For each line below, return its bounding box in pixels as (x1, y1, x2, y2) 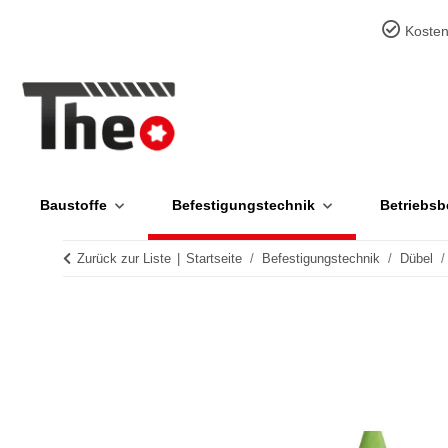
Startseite (186, 251, 242, 266)
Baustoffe (40, 197, 107, 213)
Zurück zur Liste (77, 251, 171, 266)
